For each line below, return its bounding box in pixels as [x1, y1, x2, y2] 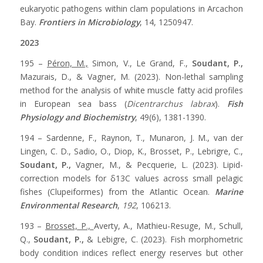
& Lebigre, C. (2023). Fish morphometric [83, 233, 244, 245]
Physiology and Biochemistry [19, 112, 135, 123]
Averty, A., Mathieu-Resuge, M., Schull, [93, 220, 244, 231]
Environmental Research [19, 199, 117, 211]
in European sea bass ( [19, 98, 127, 110]
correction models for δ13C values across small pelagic [19, 172, 244, 184]
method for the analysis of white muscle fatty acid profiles [19, 85, 244, 96]
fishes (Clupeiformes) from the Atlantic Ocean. [19, 186, 215, 197]
